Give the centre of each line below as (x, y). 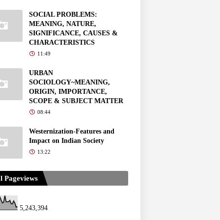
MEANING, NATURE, (63, 24)
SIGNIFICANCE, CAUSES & (73, 33)
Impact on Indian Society (67, 140)
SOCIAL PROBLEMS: (63, 14)
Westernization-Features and (72, 131)
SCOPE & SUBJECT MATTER (76, 101)
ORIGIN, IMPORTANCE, (68, 91)
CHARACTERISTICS (62, 42)
